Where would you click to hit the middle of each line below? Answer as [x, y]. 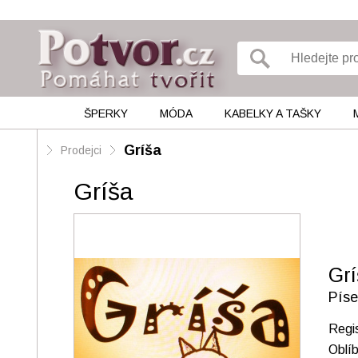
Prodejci [81, 150]
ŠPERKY [105, 113]
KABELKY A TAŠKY [272, 113]
